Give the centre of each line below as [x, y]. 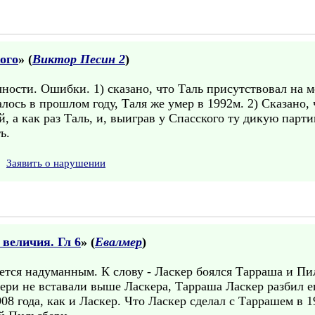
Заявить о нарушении [56, 163]
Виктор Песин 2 [79, 59]
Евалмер [118, 242]
